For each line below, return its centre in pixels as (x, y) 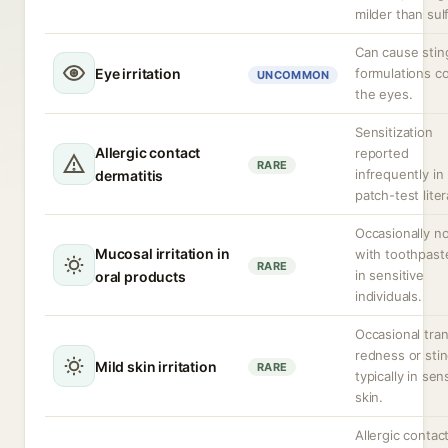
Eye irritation (138, 73)
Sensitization (394, 132)
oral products (140, 276)
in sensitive (389, 275)
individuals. (388, 296)
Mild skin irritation (156, 366)
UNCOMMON (293, 75)
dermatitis (129, 175)
